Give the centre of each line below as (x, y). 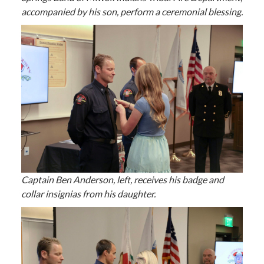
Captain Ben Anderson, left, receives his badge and (122, 179)
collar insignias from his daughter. (89, 193)
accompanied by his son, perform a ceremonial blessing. (132, 12)
